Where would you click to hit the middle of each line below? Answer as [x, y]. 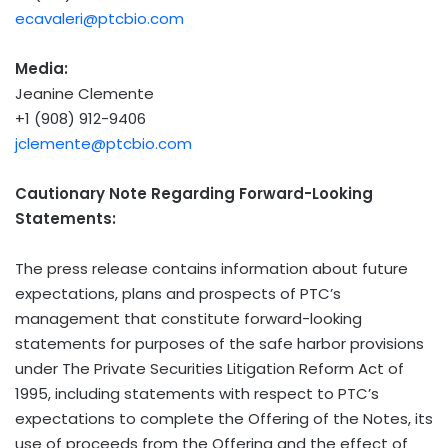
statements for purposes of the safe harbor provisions [219, 343]
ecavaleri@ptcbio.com [99, 18]
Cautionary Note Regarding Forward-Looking [194, 193]
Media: [41, 68]
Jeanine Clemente [84, 93]
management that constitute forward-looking [188, 318]
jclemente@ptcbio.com [103, 143]
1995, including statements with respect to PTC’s [197, 393]
